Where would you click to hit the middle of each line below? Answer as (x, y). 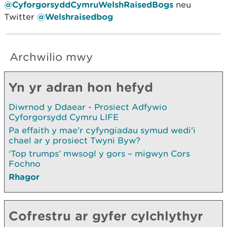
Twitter (21, 16)
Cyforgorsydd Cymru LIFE (64, 117)
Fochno (25, 163)
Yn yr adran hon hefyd (81, 87)
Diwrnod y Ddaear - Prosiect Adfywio (88, 107)
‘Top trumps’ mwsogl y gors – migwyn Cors (99, 153)
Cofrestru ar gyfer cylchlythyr (106, 215)
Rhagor (24, 176)
